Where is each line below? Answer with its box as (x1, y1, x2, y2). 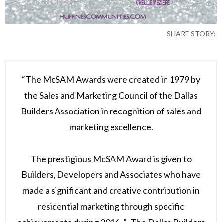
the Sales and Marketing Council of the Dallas (24, 90, 198, 101)
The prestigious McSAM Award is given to (30, 153, 192, 165)
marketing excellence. (69, 121, 153, 133)
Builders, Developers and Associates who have (21, 169, 201, 180)
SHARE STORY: (167, 29, 216, 38)
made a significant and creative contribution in (22, 185, 200, 196)
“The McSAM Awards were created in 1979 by (22, 74, 200, 85)
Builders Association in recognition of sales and (21, 106, 201, 117)
